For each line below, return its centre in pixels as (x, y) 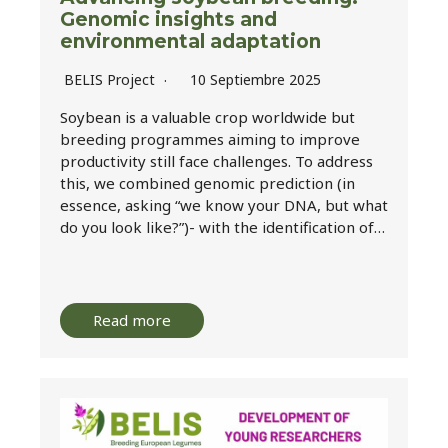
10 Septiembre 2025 (255, 80)
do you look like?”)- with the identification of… (222, 227)
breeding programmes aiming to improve (210, 139)
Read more (132, 320)
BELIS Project (109, 80)
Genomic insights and (168, 20)
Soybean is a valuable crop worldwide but (207, 117)
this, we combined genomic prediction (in (207, 183)
